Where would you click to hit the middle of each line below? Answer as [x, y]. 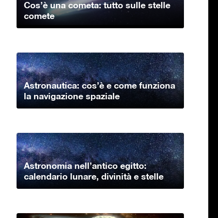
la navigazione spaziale [72, 96]
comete [39, 15]
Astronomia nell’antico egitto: [85, 165]
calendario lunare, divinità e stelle [94, 176]
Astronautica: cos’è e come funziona [100, 85]
